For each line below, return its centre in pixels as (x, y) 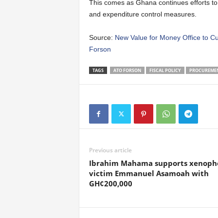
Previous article (110, 150)
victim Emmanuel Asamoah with (149, 173)
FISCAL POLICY (165, 70)
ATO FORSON (127, 70)
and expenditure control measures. (143, 14)
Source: (102, 37)
